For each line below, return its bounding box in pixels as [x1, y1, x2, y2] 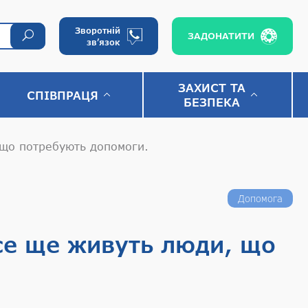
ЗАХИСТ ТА [178, 81, 246, 94]
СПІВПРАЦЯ [27, 88, 99, 102]
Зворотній [75, 25, 120, 36]
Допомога [238, 192, 283, 204]
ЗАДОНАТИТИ [188, 30, 254, 41]
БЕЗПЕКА [184, 96, 241, 109]
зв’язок [87, 36, 120, 47]
